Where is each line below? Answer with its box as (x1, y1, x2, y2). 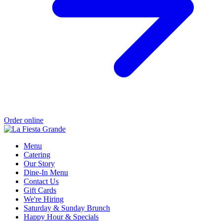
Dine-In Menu (24, 168, 68, 177)
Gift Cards (24, 186, 56, 195)
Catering (24, 150, 50, 159)
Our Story (24, 159, 55, 168)
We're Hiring (24, 195, 64, 204)
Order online (4, 116, 43, 125)
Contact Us (24, 177, 59, 186)
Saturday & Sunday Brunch (24, 204, 110, 213)
